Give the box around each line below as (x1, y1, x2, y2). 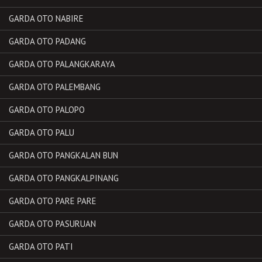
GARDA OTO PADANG (9, 35, 86, 47)
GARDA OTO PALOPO (9, 104, 85, 115)
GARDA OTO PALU (9, 126, 74, 138)
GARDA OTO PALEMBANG (9, 81, 101, 92)
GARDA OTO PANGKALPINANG (9, 172, 119, 184)
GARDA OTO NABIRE (9, 12, 84, 24)
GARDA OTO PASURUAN (9, 218, 96, 229)
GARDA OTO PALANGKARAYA (9, 58, 115, 70)
